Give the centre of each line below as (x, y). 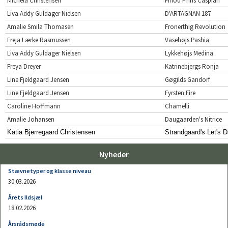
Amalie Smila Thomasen (40, 26)
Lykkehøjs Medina (189, 53)
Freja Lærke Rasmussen (39, 40)
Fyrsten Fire (180, 93)
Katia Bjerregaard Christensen (51, 132)
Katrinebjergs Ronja (192, 66)
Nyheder (114, 154)
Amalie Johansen (31, 119)
